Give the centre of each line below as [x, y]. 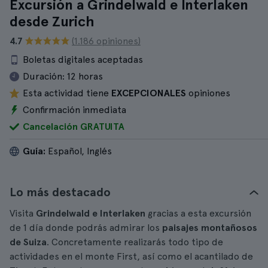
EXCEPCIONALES [149, 93]
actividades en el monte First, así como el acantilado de [131, 256]
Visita [23, 213]
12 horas [85, 76]
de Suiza [28, 242]
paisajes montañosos [210, 228]
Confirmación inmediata [74, 110]
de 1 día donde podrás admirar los [86, 228]
